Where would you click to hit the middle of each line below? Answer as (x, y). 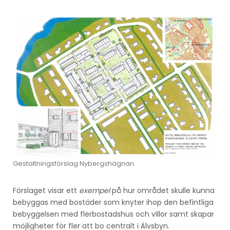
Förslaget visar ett (46, 191)
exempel (94, 191)
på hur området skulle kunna (162, 191)
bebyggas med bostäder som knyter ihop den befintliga (113, 203)
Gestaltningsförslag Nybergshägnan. (74, 164)
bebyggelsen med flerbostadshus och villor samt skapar (113, 214)
